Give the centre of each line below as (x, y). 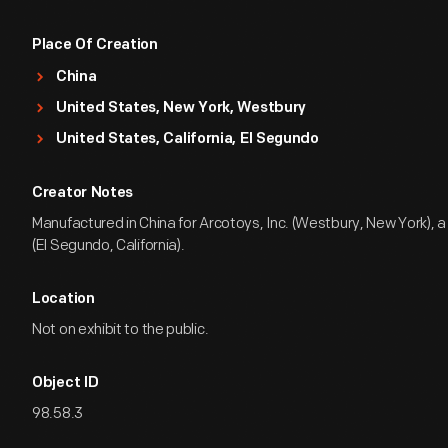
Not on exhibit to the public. (120, 329)
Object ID (65, 383)
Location (63, 299)
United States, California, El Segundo (187, 139)
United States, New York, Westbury (181, 108)
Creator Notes (83, 193)
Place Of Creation (95, 45)
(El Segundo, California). (108, 245)
